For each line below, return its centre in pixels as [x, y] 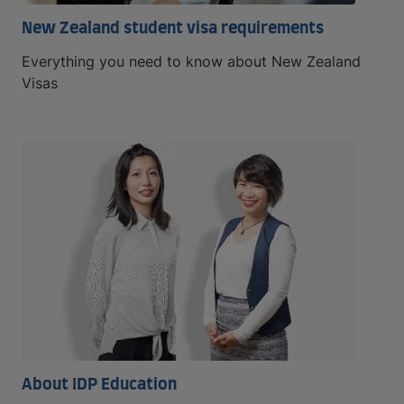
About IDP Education [99, 385]
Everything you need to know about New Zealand [191, 61]
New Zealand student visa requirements [173, 28]
